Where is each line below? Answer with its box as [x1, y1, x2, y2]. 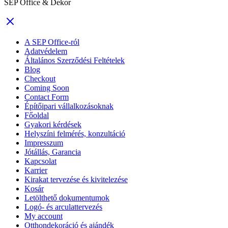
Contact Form [24, 92, 69, 101]
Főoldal [24, 110, 49, 120]
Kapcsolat [24, 156, 56, 165]
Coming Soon [24, 83, 69, 92]
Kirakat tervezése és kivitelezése [24, 175, 128, 184]
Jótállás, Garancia [24, 147, 81, 156]
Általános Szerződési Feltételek [24, 55, 125, 65]
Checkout [24, 74, 55, 83]
